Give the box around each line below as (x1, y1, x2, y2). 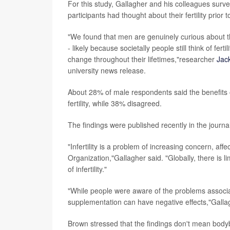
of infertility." (68, 163, 107, 174)
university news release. (68, 65, 146, 75)
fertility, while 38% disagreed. (68, 98, 162, 108)
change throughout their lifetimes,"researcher (68, 53, 217, 64)
